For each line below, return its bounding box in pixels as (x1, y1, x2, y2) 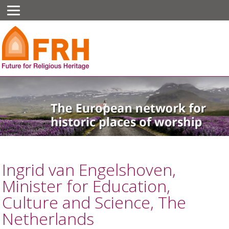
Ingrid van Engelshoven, (2, 158, 176, 180)
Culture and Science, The (2, 191, 187, 213)
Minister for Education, (2, 174, 171, 197)
